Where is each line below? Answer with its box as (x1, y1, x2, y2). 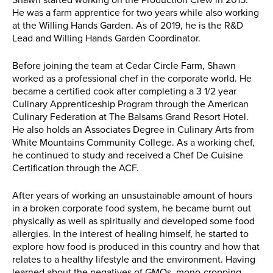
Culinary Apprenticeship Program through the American (12, 98, 249, 111)
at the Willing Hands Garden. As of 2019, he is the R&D (12, 19, 243, 32)
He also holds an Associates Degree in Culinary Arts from (12, 124, 254, 136)
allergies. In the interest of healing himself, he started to (12, 228, 249, 241)
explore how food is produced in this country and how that (12, 241, 260, 253)
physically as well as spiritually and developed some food (12, 215, 255, 228)
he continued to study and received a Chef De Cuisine (12, 149, 243, 162)
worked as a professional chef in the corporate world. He (12, 73, 252, 85)
